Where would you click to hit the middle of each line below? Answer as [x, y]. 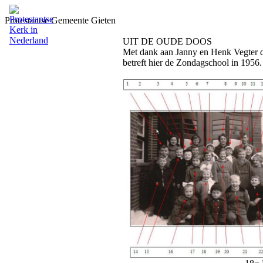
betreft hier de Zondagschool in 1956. [192, 63]
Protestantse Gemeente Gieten [60, 20]
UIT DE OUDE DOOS [167, 41]
